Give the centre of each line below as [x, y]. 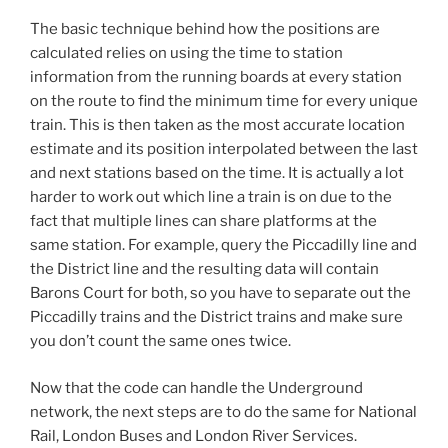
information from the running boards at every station [216, 77]
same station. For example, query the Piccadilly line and [223, 245]
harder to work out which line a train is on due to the [211, 197]
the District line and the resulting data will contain [204, 269]
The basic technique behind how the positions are [205, 29]
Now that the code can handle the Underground [196, 387]
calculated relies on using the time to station [186, 53]
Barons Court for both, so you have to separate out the [220, 293]
